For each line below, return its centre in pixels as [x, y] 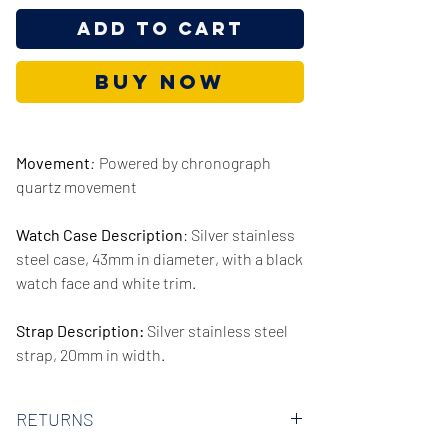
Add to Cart [160, 28]
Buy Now [160, 81]
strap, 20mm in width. [90, 354]
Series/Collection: [80, 402]
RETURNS [55, 418]
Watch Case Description [99, 234]
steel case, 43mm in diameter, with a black [159, 258]
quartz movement [76, 186]
